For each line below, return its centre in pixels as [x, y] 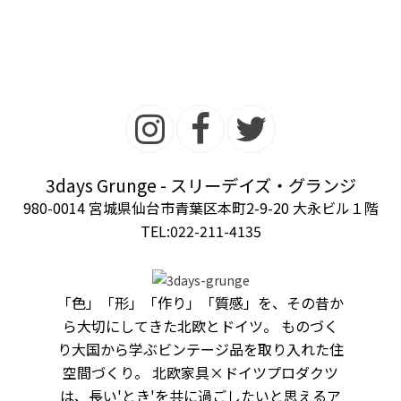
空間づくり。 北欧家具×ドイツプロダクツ [200, 373]
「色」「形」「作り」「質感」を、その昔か [200, 303]
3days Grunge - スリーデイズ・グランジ [200, 186]
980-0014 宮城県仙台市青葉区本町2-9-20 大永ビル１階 [200, 208]
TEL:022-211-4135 [200, 231]
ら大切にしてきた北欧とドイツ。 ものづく [200, 326]
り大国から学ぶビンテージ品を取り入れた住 [200, 350]
